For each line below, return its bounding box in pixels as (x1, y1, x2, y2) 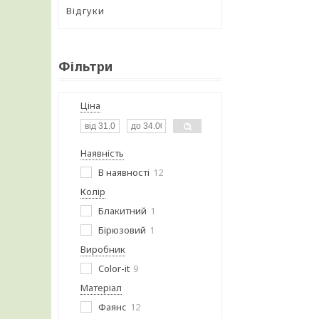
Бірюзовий (98, 224, 146, 236)
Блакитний (98, 204, 147, 217)
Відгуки (66, 4, 105, 17)
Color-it (98, 262, 130, 275)
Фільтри (58, 58, 113, 75)
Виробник (80, 243, 125, 256)
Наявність (80, 147, 124, 159)
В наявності (98, 166, 150, 179)
